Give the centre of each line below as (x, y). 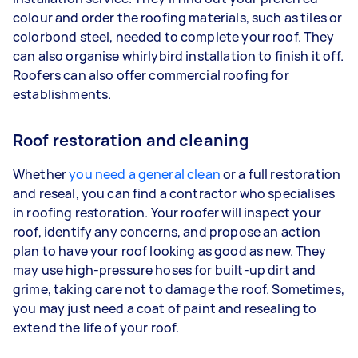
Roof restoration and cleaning (131, 140)
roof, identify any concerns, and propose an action (167, 232)
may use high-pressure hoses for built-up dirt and (165, 270)
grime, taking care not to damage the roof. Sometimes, (179, 289)
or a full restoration (280, 174)
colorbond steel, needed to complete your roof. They (174, 37)
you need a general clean (143, 174)
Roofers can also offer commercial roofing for (151, 75)
